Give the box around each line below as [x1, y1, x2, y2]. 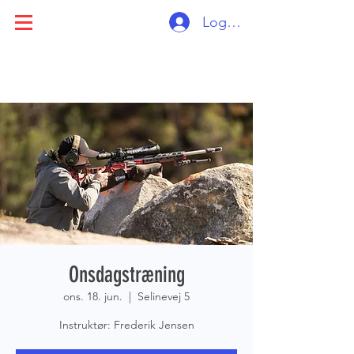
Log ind [201, 13, 250, 31]
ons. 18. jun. [63, 289, 122, 303]
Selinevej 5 [137, 289, 190, 303]
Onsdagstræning [68, 262, 185, 288]
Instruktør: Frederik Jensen [58, 318, 194, 332]
